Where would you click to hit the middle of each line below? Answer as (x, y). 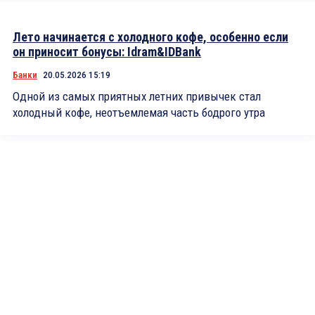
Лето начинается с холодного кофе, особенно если (150, 37)
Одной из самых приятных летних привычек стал (137, 96)
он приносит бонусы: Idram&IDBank (107, 52)
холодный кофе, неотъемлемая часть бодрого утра (139, 112)
